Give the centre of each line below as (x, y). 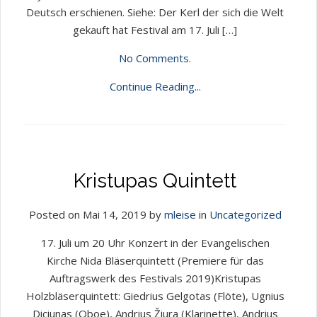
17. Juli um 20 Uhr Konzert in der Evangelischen (155, 243)
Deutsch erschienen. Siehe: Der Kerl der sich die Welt (155, 12)
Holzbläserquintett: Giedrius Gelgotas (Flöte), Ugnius (155, 296)
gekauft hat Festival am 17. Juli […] (155, 30)
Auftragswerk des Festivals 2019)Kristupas (155, 278)
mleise (180, 214)
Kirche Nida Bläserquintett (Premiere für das (155, 260)
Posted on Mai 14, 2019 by (96, 214)
